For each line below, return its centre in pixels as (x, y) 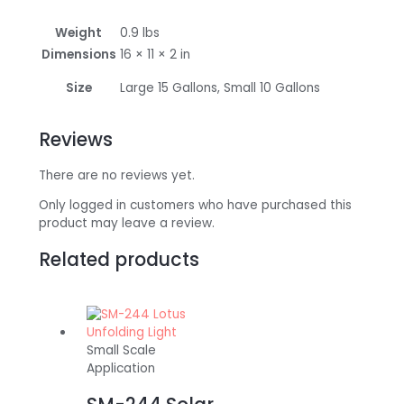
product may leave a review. (126, 224)
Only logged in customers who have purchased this (195, 206)
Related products (119, 260)
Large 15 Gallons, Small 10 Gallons (220, 88)
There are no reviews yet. (116, 175)
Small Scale (122, 350)
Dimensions (78, 54)
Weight (79, 32)
